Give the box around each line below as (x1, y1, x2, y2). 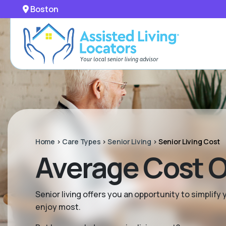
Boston (29, 4, 59, 15)
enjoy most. (35, 201, 81, 212)
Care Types (62, 137, 101, 146)
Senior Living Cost (158, 137, 220, 146)
